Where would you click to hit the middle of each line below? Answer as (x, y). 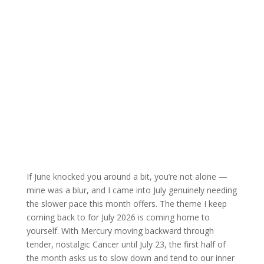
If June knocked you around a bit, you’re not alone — (127, 177)
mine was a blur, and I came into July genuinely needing (131, 190)
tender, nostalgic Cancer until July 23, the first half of (126, 245)
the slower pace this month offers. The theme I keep (126, 204)
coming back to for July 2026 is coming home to (118, 217)
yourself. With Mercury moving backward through (120, 231)
